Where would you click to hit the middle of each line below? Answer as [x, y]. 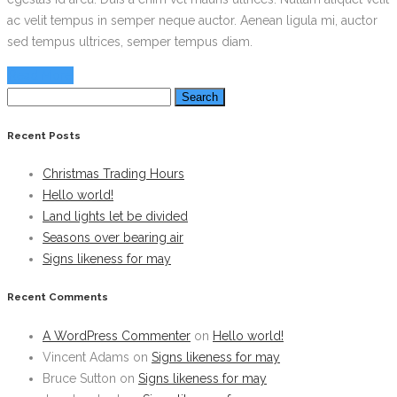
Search [26, 96]
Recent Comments [58, 297]
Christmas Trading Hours [113, 174]
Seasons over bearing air [113, 238]
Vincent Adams [86, 357]
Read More [40, 76]
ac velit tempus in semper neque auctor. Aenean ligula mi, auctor [192, 21]
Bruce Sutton [79, 378]
